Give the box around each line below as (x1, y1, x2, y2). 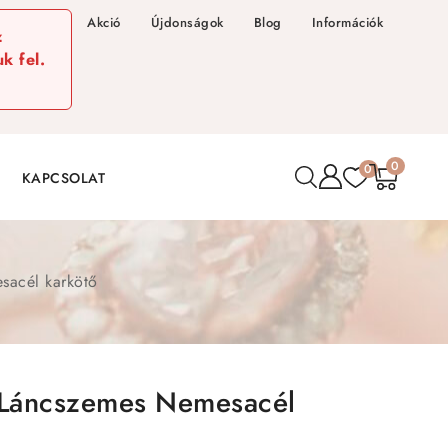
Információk (311, 13, 383, 32)
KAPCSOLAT (21, 167, 105, 188)
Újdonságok (150, 13, 224, 32)
